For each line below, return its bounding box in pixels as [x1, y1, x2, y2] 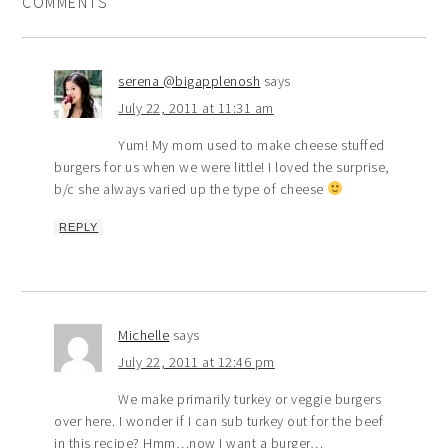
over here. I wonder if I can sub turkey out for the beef [54, 412, 384, 430]
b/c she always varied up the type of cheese [54, 180, 328, 198]
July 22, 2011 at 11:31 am [118, 99, 274, 117]
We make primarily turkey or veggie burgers [118, 390, 382, 408]
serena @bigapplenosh [118, 72, 261, 90]
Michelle [118, 326, 170, 344]
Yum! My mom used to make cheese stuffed [118, 136, 385, 154]
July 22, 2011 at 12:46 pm [118, 353, 275, 371]
